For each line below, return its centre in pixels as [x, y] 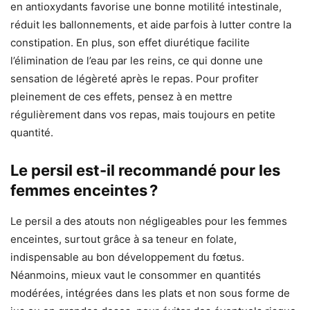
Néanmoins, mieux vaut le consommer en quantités [136, 275]
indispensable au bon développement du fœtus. [127, 257]
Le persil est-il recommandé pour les [145, 171]
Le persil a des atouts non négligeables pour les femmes [149, 221]
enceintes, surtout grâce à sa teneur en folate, [124, 239]
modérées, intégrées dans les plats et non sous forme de [150, 293]
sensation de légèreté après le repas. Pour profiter [135, 79]
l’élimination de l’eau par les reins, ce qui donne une [137, 61]
